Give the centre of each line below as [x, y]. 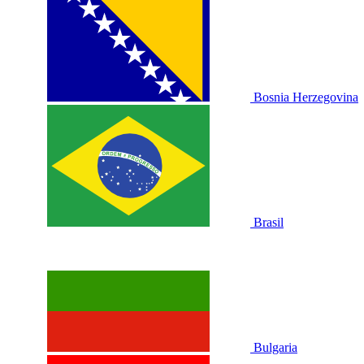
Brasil [269, 222]
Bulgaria [275, 347]
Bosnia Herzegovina [306, 97]
